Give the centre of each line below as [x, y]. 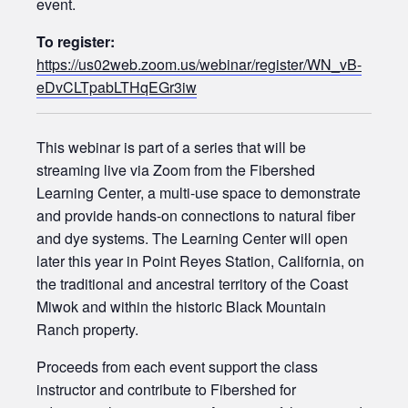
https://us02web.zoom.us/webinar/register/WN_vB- [199, 65]
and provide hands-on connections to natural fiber [196, 216]
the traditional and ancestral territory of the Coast [192, 284]
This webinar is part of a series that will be [171, 148]
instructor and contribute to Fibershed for [166, 390]
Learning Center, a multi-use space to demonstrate [199, 193]
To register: [76, 42]
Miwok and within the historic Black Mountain [181, 307]
